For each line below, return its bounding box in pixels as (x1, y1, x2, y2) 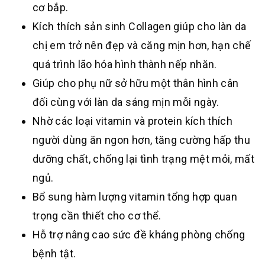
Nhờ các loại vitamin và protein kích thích (33, 114, 233, 127)
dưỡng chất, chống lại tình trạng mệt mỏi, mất (33, 152, 255, 165)
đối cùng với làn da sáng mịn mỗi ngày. (33, 95, 219, 108)
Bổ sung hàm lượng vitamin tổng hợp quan (33, 190, 238, 203)
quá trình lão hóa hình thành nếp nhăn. (33, 57, 217, 70)
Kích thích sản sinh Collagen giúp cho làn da (33, 20, 247, 33)
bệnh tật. (33, 247, 76, 260)
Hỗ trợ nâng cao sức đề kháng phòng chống (33, 228, 245, 241)
